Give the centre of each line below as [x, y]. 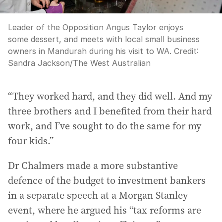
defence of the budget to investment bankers [107, 181]
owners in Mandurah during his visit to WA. [90, 51]
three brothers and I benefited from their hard [110, 111]
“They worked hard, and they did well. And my [110, 96]
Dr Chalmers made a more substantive [93, 166]
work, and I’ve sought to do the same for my [105, 126]
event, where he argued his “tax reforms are [105, 210]
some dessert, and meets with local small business [104, 39]
